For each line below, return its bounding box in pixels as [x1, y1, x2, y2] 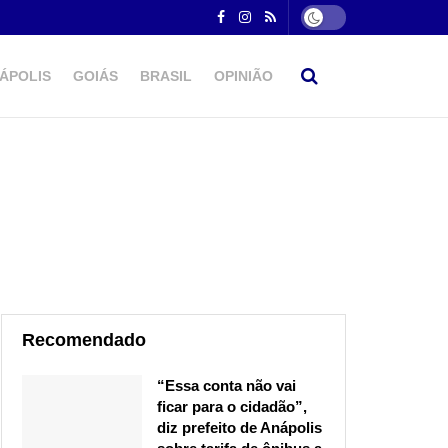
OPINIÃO [214, 68, 273, 84]
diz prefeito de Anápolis [157, 419, 322, 437]
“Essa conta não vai [157, 377, 296, 395]
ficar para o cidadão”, [157, 398, 307, 416]
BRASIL [140, 68, 192, 84]
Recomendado [22, 330, 146, 351]
